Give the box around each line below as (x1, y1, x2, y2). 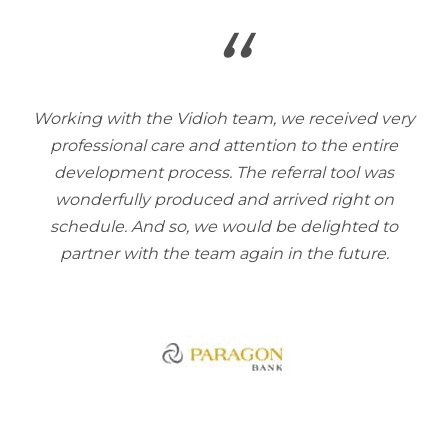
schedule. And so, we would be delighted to (50, 216, 398, 236)
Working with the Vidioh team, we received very (33, 108, 415, 128)
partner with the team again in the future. (59, 243, 389, 263)
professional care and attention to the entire (50, 135, 398, 155)
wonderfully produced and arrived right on (54, 189, 394, 209)
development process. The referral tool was (54, 162, 394, 182)
